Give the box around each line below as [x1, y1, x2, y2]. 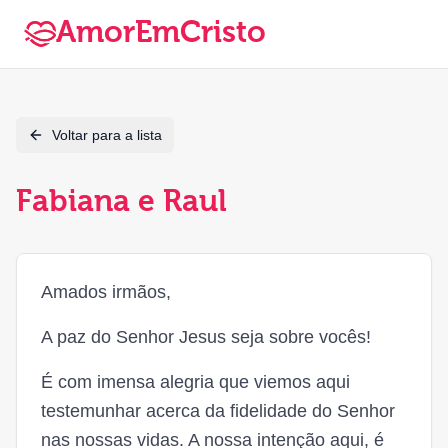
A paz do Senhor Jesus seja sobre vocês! [41, 327, 371, 347]
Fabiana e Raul [16, 188, 227, 218]
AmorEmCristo [56, 19, 266, 49]
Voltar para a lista [52, 127, 162, 143]
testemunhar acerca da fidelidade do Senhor [41, 401, 395, 421]
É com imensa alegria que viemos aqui [41, 372, 350, 392]
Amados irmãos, [41, 282, 171, 302]
